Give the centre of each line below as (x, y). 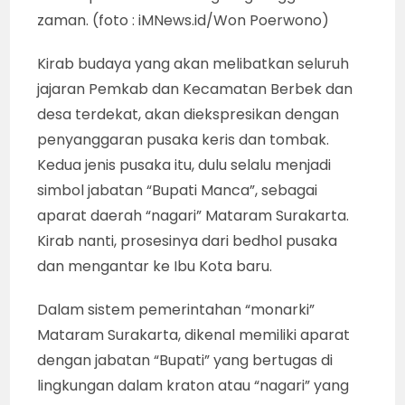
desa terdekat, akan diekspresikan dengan (188, 115)
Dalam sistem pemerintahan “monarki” (176, 310)
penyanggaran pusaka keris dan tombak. (184, 140)
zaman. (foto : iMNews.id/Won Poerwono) (184, 21)
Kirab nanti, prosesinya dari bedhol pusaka (188, 241)
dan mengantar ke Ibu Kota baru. (155, 267)
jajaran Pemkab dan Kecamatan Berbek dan (195, 89)
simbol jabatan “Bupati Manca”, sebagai (178, 191)
